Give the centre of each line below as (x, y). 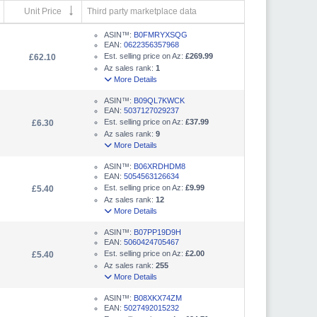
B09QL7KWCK (159, 100)
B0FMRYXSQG (161, 34)
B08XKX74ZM (158, 298)
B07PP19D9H (157, 232)
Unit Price (43, 11)
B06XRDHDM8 (160, 166)
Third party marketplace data (142, 11)
